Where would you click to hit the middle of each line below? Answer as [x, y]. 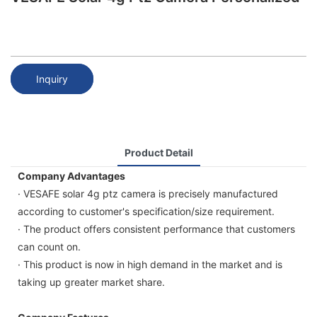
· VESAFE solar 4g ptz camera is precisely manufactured [148, 193]
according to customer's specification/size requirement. [146, 211]
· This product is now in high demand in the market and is [150, 264]
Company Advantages [71, 175]
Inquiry [52, 79]
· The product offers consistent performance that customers [156, 229]
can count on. [49, 246]
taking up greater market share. [91, 282]
